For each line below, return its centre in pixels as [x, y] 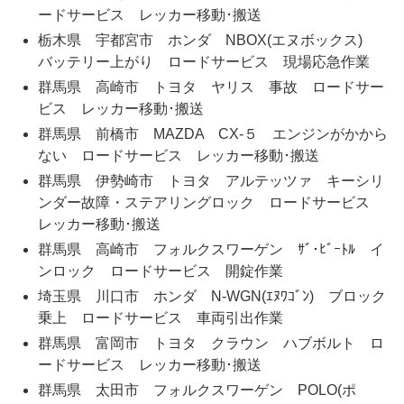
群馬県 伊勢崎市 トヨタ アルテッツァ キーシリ [211, 181]
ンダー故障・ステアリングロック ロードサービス [211, 203]
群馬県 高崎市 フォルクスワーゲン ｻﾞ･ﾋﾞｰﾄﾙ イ [211, 250]
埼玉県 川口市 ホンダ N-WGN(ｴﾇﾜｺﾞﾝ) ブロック [211, 297]
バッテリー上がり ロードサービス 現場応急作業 [203, 62]
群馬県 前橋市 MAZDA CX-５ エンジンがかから [212, 134]
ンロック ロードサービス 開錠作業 [160, 271]
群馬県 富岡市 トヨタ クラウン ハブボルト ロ [211, 344]
